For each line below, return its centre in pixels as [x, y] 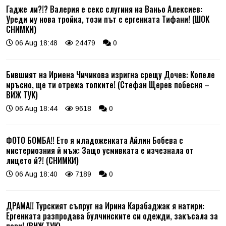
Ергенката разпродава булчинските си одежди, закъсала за [112, 216]
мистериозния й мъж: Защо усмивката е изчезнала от [100, 150]
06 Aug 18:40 [35, 174]
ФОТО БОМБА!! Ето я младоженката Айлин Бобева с [95, 140]
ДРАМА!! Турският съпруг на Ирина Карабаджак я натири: [105, 206]
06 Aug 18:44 [35, 108]
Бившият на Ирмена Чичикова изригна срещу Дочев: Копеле [110, 74]
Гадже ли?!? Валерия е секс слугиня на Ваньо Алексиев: [104, 9]
